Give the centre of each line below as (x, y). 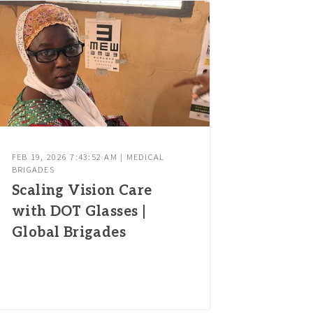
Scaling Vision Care (82, 191)
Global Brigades (68, 233)
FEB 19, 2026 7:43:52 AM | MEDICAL (88, 157)
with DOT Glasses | (79, 212)
